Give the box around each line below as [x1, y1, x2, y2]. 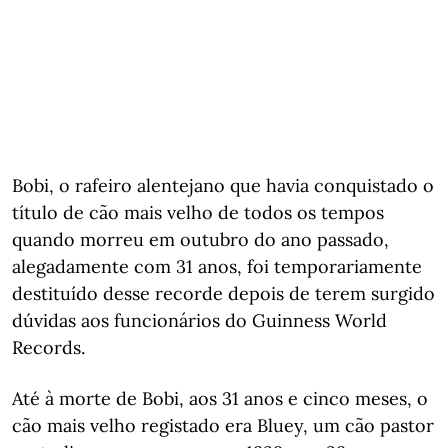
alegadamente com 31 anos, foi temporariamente [12, 254, 422, 278]
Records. [12, 335, 85, 359]
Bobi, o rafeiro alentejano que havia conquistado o [12, 173, 434, 197]
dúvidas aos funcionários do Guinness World [12, 308, 387, 332]
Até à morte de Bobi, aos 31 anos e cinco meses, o [12, 386, 428, 410]
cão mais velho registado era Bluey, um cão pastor [12, 413, 434, 437]
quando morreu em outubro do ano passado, [12, 227, 389, 251]
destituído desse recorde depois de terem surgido [12, 281, 435, 305]
